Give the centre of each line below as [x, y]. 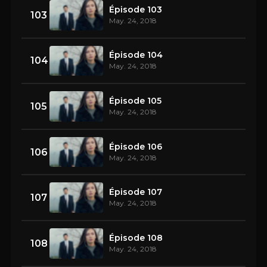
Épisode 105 [135, 101]
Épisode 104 [136, 55]
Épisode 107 [136, 192]
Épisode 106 [136, 146]
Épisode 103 [136, 9]
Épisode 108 [136, 237]
